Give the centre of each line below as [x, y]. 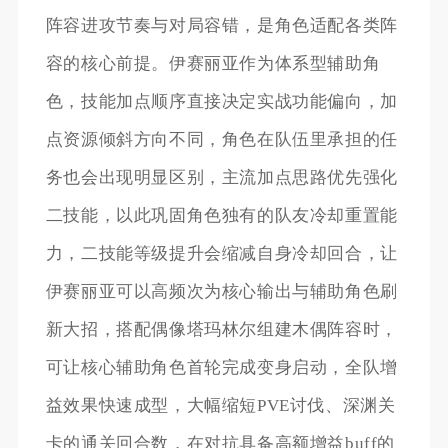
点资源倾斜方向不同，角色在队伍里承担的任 [221, 140]
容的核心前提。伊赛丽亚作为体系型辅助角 [213, 64]
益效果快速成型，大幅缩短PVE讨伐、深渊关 [220, 406]
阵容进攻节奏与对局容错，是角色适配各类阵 [221, 26]
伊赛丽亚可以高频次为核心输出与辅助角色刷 [221, 292]
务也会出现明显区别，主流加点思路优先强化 [221, 178]
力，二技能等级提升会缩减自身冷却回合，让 [221, 254]
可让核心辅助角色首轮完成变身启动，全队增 [221, 368]
